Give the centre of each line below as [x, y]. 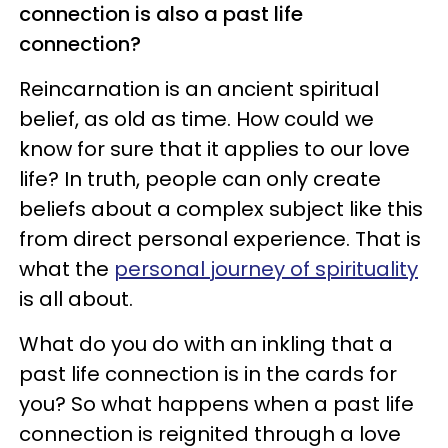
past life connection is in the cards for [208, 373]
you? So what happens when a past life [216, 403]
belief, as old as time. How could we [196, 118]
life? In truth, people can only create [200, 178]
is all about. [76, 298]
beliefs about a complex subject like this [221, 208]
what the [66, 268]
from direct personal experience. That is [220, 238]
